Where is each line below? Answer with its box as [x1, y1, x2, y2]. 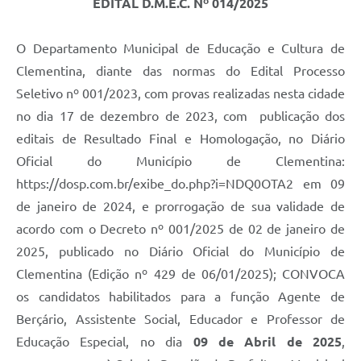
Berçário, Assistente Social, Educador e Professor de [16, 312, 345, 327]
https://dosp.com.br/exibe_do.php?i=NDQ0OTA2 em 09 [16, 176, 345, 192]
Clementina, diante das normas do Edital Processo [16, 64, 345, 79]
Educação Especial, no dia [16, 334, 193, 350]
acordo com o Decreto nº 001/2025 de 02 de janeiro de [16, 222, 345, 237]
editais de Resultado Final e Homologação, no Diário [16, 131, 345, 147]
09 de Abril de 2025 [193, 334, 342, 350]
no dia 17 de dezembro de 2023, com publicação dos [16, 109, 345, 124]
